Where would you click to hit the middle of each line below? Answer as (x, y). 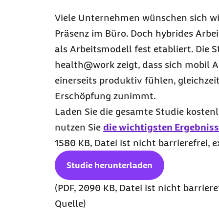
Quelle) (70, 203)
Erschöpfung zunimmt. (105, 96)
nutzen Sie (79, 127)
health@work (85, 65)
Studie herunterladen (109, 165)
